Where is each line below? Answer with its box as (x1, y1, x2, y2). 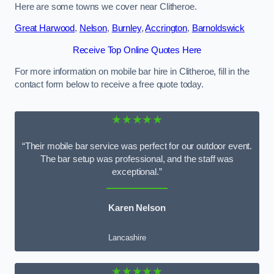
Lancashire (108, 232, 146, 242)
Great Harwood (15, 23, 75, 34)
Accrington (145, 23, 187, 34)
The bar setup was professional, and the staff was (40, 154, 234, 164)
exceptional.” (112, 166, 162, 177)
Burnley (111, 23, 141, 34)
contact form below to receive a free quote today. (15, 80, 204, 90)
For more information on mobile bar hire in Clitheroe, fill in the (15, 67, 250, 77)
